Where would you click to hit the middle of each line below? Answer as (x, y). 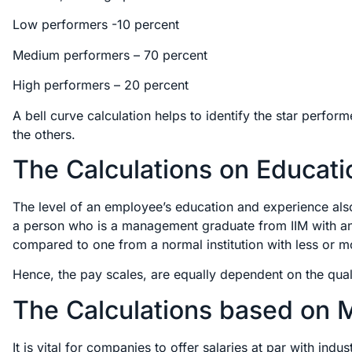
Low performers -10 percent (96, 25)
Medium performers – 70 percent (110, 55)
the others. (44, 134)
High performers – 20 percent (101, 85)
